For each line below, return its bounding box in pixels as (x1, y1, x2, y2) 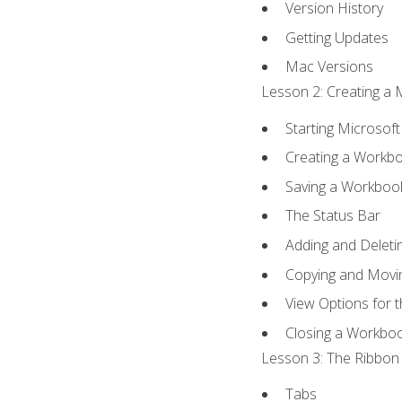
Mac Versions (285, 57, 374, 77)
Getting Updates (285, 27, 389, 48)
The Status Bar (285, 205, 381, 226)
